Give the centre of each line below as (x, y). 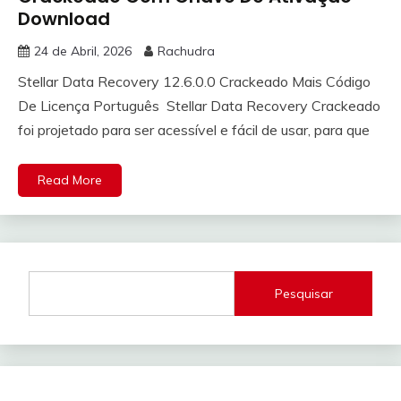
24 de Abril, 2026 (83, 51)
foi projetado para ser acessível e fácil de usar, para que (194, 130)
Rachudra (186, 51)
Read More (70, 180)
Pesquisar (303, 293)
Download (64, 19)
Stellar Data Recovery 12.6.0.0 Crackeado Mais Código (194, 82)
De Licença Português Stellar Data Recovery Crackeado (199, 106)
